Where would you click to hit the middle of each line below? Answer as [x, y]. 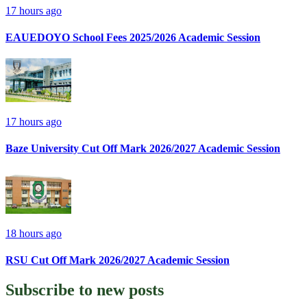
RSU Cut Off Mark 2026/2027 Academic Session [118, 260]
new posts [130, 290]
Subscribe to [51, 290]
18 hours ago [34, 233]
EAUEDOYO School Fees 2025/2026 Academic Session [133, 37]
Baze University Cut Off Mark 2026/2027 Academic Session [143, 149]
